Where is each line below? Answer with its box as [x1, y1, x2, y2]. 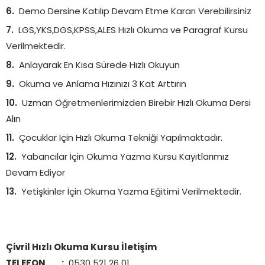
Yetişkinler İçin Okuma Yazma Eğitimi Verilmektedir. [21, 188, 241, 197]
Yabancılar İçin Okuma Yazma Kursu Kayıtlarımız [21, 153, 229, 162]
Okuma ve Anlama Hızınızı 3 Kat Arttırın [19, 80, 186, 89]
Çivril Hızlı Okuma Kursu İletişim [6, 243, 157, 253]
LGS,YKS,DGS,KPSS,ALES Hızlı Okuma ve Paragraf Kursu [18, 26, 248, 35]
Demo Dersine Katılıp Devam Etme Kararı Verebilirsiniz [19, 7, 251, 17]
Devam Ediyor [6, 169, 65, 178]
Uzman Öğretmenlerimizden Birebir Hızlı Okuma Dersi [22, 99, 251, 108]
